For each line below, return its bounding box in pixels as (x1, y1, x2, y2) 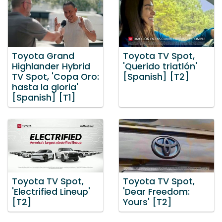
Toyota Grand (12, 50, 74, 62)
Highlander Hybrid (12, 60, 90, 73)
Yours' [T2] (123, 196, 172, 208)
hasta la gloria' (12, 81, 78, 94)
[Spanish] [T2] (123, 71, 189, 83)
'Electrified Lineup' (12, 185, 90, 198)
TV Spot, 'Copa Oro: (12, 71, 99, 83)
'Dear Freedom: (123, 185, 190, 198)
